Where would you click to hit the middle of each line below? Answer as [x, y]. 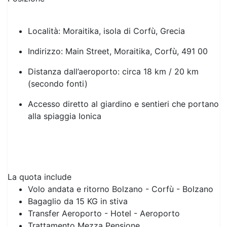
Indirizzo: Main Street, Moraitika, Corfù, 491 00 [118, 31]
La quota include [40, 157]
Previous [39, 71]
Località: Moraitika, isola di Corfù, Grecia [106, 11]
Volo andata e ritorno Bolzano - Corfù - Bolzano [121, 169]
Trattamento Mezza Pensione [84, 205]
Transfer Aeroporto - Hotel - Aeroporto [104, 193]
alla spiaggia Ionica [65, 96]
